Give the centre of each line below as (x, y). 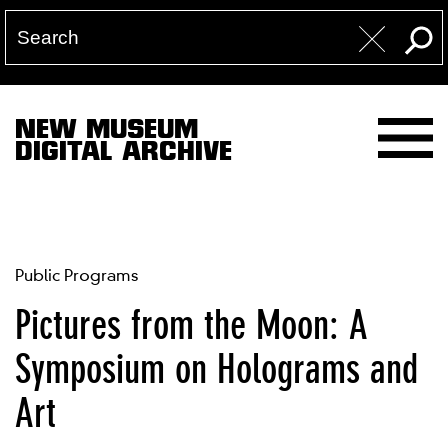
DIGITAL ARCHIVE (123, 154)
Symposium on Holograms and (216, 369)
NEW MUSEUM (106, 132)
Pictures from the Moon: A (191, 325)
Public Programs (76, 275)
